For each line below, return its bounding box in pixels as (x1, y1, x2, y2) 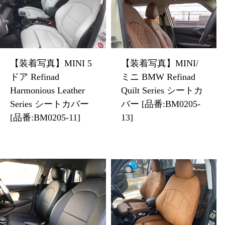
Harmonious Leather (10, 85, 85, 95)
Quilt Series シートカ (121, 85, 203, 95)
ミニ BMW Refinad (121, 71, 195, 82)
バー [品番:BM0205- (121, 98, 200, 109)
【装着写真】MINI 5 (10, 58, 92, 68)
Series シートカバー (10, 98, 89, 109)
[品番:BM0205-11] (10, 112, 80, 123)
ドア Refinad (10, 71, 59, 82)
